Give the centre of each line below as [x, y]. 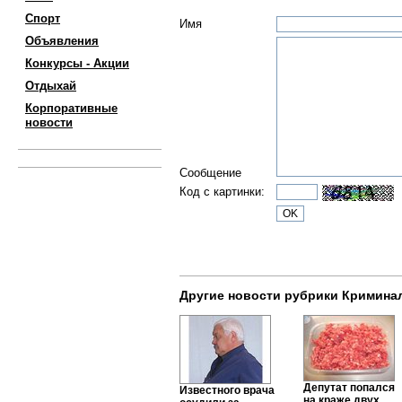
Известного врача [227, 390]
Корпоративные [71, 108]
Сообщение [210, 173]
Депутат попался [349, 388]
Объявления [62, 41]
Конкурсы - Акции [77, 63]
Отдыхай [51, 86]
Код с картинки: [222, 192]
